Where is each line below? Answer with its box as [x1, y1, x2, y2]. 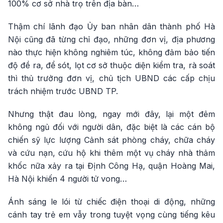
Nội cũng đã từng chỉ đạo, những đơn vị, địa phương [8, 34, 215, 45]
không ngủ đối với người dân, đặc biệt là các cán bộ [8, 122, 215, 132]
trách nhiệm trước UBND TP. [8, 86, 118, 97]
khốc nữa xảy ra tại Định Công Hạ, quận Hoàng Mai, [8, 161, 215, 171]
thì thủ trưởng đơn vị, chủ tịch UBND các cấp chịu [8, 73, 215, 84]
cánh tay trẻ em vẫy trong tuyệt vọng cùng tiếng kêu [8, 210, 215, 220]
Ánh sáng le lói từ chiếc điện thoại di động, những [8, 197, 215, 207]
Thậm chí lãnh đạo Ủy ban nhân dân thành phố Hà [8, 21, 215, 32]
